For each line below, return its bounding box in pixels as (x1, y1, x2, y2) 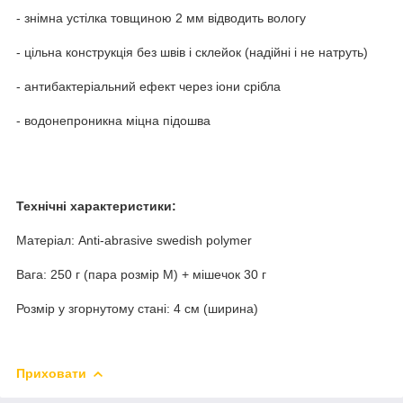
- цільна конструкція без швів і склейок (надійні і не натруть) (16, 44, 368, 59)
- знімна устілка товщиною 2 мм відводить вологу (16, 10, 306, 25)
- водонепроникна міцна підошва (16, 112, 210, 128)
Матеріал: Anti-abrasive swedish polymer (16, 232, 252, 247)
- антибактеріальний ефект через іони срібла (16, 78, 281, 94)
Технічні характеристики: (16, 198, 176, 213)
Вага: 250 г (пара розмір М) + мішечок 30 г (16, 266, 266, 282)
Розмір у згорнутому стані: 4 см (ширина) (16, 300, 258, 316)
